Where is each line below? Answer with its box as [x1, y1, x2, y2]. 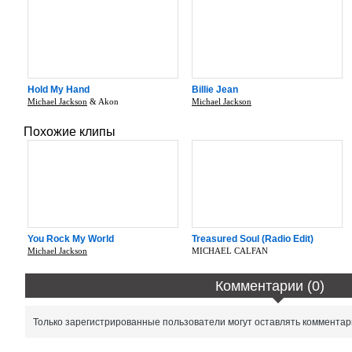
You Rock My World [27, 233, 114, 244]
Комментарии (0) [215, 277, 325, 294]
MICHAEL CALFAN [192, 245, 268, 255]
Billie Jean [192, 83, 238, 95]
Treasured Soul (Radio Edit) [192, 233, 313, 244]
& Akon [87, 96, 119, 106]
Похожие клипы [24, 124, 115, 138]
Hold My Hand [27, 83, 90, 95]
